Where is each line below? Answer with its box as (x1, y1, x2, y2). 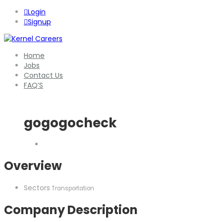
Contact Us (24, 70, 63, 80)
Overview (4, 157, 62, 174)
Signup (28, 17, 51, 27)
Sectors (24, 182, 50, 193)
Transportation (50, 184, 94, 192)
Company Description (4, 201, 138, 218)
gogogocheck (24, 114, 117, 132)
